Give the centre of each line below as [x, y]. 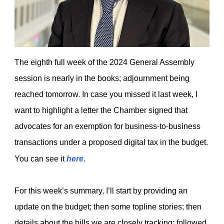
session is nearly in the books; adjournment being [102, 78]
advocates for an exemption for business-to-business [107, 126]
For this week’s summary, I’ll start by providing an [101, 191]
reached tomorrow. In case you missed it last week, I [106, 94]
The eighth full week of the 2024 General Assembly [104, 62]
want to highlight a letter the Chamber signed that [101, 110]
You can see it [40, 159]
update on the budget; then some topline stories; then [108, 207]
